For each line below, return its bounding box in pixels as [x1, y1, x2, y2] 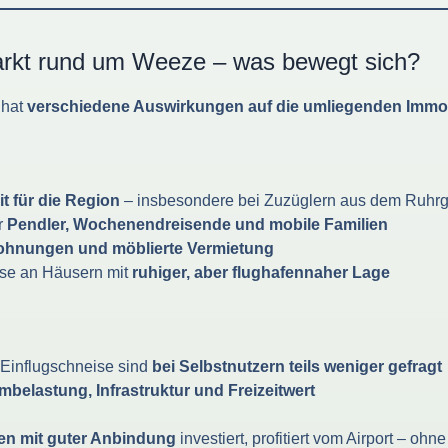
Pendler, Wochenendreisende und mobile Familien [7, 215, 388, 233]
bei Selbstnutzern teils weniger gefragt [152, 357, 442, 375]
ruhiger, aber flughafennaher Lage [132, 263, 390, 281]
